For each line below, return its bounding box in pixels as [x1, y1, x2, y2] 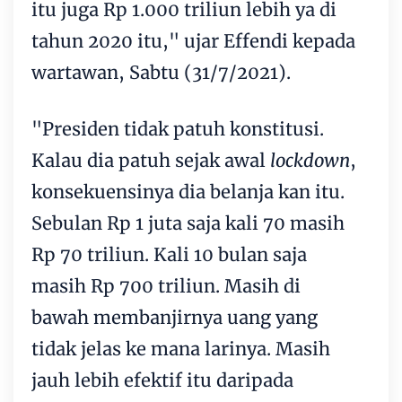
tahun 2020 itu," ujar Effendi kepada [31, 30, 355, 53]
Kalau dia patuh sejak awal [31, 149, 270, 172]
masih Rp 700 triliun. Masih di [31, 275, 301, 298]
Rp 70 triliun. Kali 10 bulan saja [31, 243, 307, 267]
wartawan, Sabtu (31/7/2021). [31, 61, 291, 84]
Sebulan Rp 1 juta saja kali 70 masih [31, 212, 345, 235]
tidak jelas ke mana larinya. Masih [31, 337, 330, 361]
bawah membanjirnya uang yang [31, 306, 318, 329]
